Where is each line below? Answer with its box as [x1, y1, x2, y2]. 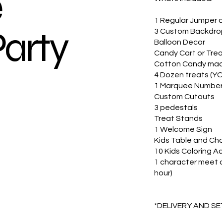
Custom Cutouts [154, 93, 215, 101]
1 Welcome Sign [154, 125, 213, 133]
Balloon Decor [154, 38, 206, 46]
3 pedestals [154, 104, 198, 111]
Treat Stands [154, 114, 203, 122]
